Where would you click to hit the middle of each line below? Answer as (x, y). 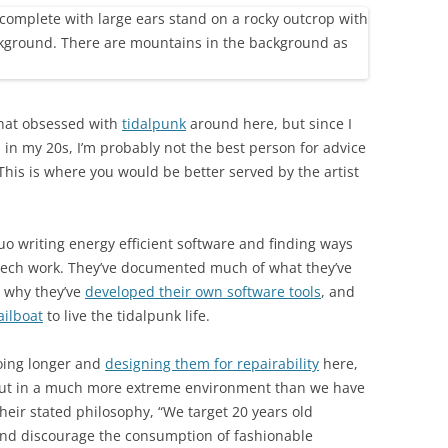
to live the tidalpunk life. (126, 315)
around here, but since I (269, 123)
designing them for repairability (212, 363)
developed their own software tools (203, 291)
